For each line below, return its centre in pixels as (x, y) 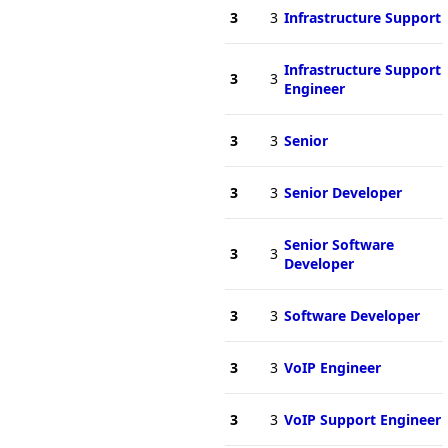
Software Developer (351, 315)
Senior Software (338, 244)
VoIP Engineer (332, 367)
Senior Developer (342, 192)
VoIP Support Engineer (362, 419)
